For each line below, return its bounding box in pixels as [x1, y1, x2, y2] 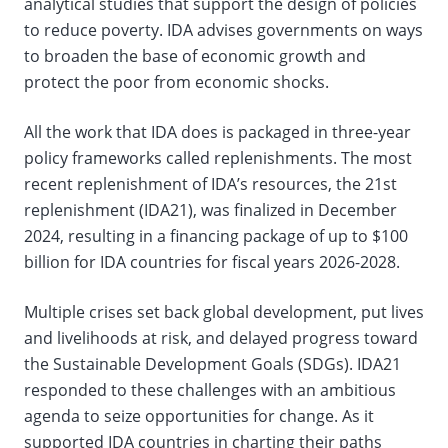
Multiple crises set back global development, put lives [24, 301, 424, 323]
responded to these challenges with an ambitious [24, 379, 396, 401]
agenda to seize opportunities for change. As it [24, 405, 374, 427]
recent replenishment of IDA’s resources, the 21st [24, 173, 397, 195]
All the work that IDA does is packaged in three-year [24, 121, 411, 143]
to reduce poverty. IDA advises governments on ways [24, 19, 423, 41]
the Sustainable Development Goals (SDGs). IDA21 [24, 353, 401, 375]
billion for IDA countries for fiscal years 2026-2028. [24, 251, 400, 273]
